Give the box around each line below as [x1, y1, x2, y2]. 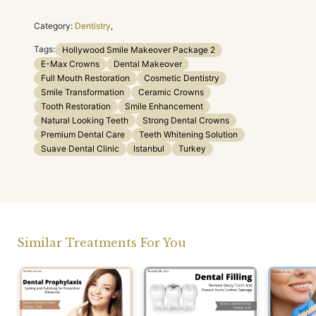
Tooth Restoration [41, 100, 111, 111]
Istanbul [133, 142, 164, 154]
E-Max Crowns [41, 58, 99, 69]
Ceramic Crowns [138, 86, 204, 97]
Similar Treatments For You [17, 235, 186, 250]
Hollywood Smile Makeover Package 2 [62, 44, 215, 55]
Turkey [178, 142, 206, 154]
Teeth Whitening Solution [139, 128, 238, 140]
